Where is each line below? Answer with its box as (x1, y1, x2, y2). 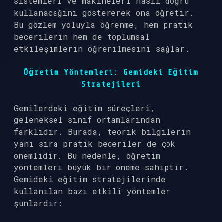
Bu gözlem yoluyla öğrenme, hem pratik (14, 19, 193, 30)
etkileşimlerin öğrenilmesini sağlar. (14, 43, 190, 54)
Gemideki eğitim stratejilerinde (14, 174, 166, 184)
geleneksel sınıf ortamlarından (14, 114, 160, 125)
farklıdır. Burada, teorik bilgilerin (14, 126, 191, 137)
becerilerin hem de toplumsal (14, 31, 150, 42)
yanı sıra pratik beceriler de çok (14, 138, 175, 149)
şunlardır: (14, 198, 62, 208)
